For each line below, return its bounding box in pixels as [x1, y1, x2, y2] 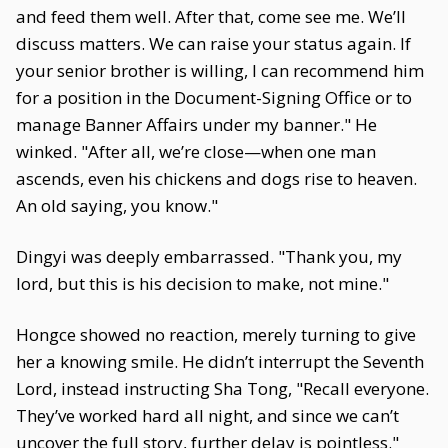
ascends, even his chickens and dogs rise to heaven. [16, 167, 417, 190]
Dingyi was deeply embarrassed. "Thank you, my [16, 245, 402, 268]
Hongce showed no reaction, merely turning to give [16, 323, 416, 346]
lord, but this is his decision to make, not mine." [16, 272, 389, 295]
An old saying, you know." [16, 194, 218, 217]
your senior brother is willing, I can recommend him [16, 59, 424, 82]
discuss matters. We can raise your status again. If [16, 32, 411, 55]
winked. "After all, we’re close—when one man [16, 140, 376, 163]
